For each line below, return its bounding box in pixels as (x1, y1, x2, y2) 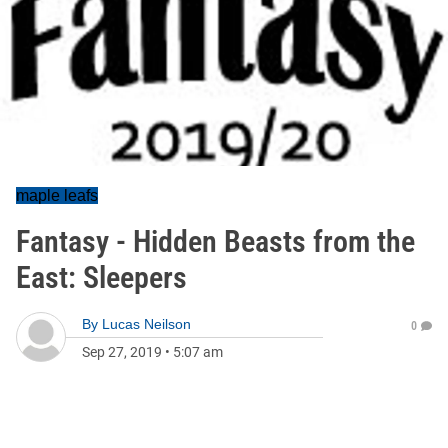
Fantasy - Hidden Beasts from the (16, 224, 415, 259)
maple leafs (16, 187, 98, 204)
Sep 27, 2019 (82, 344, 162, 360)
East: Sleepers (16, 260, 187, 295)
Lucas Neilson (102, 316, 191, 332)
